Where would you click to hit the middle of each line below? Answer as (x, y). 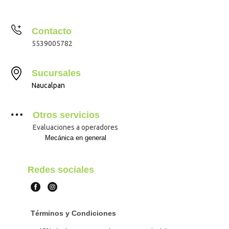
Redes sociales (61, 170)
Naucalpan (48, 86)
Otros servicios (66, 115)
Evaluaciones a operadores (75, 128)
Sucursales (56, 73)
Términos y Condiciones (73, 213)
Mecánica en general (75, 138)
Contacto (52, 31)
